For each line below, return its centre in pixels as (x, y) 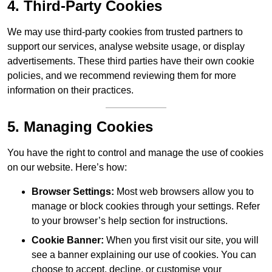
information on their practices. (70, 90)
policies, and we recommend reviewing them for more (122, 76)
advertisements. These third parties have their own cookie (131, 61)
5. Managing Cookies (80, 127)
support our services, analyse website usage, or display (126, 47)
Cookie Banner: (68, 240)
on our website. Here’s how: (67, 168)
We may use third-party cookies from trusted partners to (125, 32)
